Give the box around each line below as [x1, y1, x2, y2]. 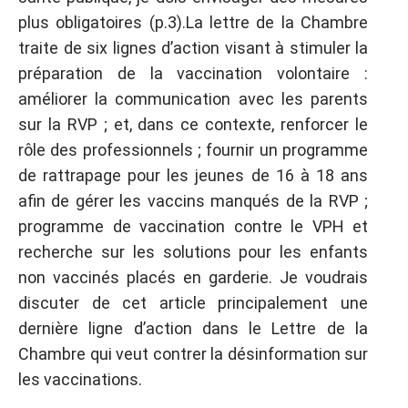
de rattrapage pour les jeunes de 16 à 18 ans [18, 166, 368, 185]
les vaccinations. [18, 370, 142, 389]
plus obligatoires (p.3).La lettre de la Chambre [18, 13, 368, 32]
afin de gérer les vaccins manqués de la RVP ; [18, 191, 368, 210]
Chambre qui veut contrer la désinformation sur [18, 344, 368, 363]
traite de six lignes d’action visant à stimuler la [18, 38, 368, 57]
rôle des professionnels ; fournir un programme [18, 140, 368, 159]
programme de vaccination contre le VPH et [18, 217, 368, 236]
